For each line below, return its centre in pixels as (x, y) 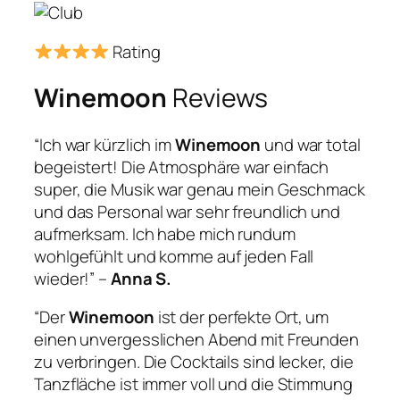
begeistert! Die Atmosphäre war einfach (182, 167)
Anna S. (141, 278)
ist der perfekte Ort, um (243, 317)
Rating (135, 51)
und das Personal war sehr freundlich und (187, 211)
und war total (311, 144)
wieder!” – (72, 278)
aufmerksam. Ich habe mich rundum (165, 233)
